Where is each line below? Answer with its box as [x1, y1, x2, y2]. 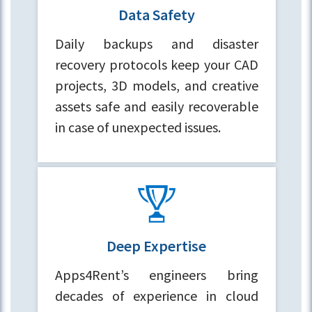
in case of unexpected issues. [54, 118, 221, 136]
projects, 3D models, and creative [54, 77, 259, 94]
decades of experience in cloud [54, 286, 259, 304]
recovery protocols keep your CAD [54, 56, 259, 73]
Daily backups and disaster [54, 35, 259, 52]
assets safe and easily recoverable [54, 97, 259, 115]
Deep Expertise [107, 235, 207, 256]
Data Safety [118, 5, 195, 24]
